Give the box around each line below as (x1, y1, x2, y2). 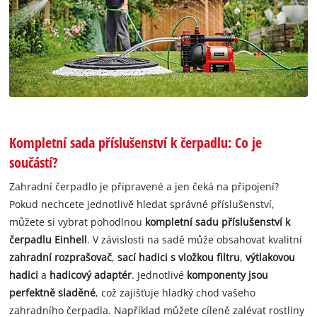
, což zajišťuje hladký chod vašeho (96, 286, 256, 300)
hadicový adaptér (50, 268, 132, 282)
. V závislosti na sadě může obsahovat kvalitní (87, 233, 303, 247)
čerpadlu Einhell (9, 233, 88, 247)
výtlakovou (246, 250, 296, 265)
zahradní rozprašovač (9, 250, 113, 265)
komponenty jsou (187, 268, 269, 282)
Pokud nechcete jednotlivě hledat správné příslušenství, (9, 197, 275, 212)
